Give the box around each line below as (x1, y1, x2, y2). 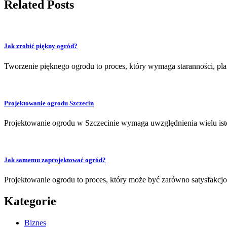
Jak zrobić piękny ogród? (4, 42, 78, 50)
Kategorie (4, 195, 56, 208)
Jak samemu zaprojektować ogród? (4, 156, 106, 164)
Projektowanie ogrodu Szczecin (4, 99, 94, 107)
